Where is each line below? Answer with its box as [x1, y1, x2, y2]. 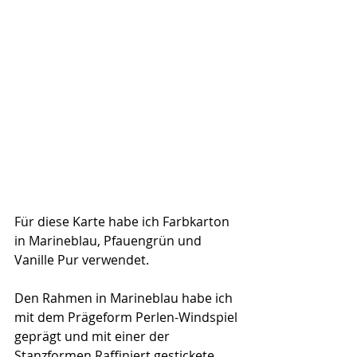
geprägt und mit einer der [14, 328, 173, 346]
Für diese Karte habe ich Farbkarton [14, 213, 233, 231]
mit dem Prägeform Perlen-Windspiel [14, 308, 241, 327]
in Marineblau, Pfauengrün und [14, 232, 205, 250]
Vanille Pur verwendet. [14, 251, 149, 269]
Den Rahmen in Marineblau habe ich [14, 289, 236, 308]
